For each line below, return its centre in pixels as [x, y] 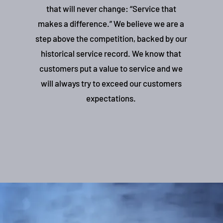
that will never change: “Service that [111, 8]
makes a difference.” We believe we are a [111, 23]
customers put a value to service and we [111, 68]
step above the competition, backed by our [111, 38]
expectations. [111, 98]
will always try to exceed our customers [111, 83]
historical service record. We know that [111, 53]
